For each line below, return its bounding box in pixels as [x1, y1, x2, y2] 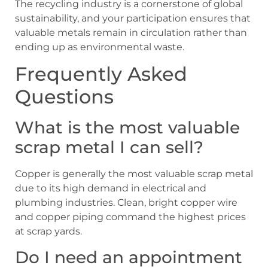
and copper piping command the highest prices [15, 211, 246, 223]
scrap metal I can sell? [15, 137, 203, 158]
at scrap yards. [15, 226, 82, 237]
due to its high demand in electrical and [15, 182, 206, 194]
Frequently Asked [15, 62, 187, 86]
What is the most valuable [15, 117, 240, 138]
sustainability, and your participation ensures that [15, 12, 251, 24]
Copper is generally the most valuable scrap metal [15, 168, 253, 180]
